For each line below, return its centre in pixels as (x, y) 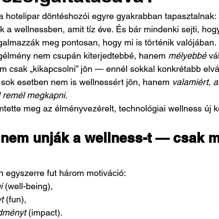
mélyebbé (187, 55)
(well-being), (28, 186)
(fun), (15, 199)
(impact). (44, 212)
